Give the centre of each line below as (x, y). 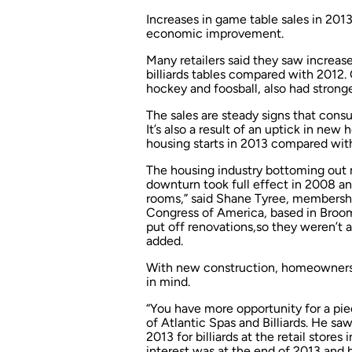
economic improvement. (215, 33)
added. (165, 240)
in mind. (168, 281)
